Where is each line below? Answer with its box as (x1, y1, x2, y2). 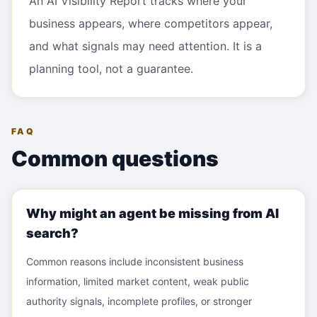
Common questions (11, 146, 219, 171)
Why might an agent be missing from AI (26, 206, 279, 221)
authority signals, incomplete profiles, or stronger (26, 295, 252, 307)
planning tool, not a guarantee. (29, 62, 193, 76)
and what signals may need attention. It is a (29, 39, 262, 53)
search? (26, 226, 79, 241)
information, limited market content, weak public (26, 275, 249, 287)
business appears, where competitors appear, (29, 16, 272, 30)
